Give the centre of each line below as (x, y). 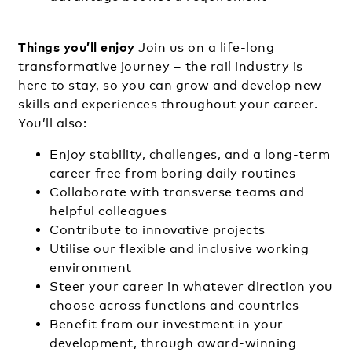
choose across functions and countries (174, 305)
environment (91, 267)
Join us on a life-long (204, 47)
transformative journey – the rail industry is (161, 66)
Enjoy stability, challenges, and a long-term (190, 154)
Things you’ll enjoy (77, 47)
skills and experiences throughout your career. (168, 104)
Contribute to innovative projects (158, 229)
